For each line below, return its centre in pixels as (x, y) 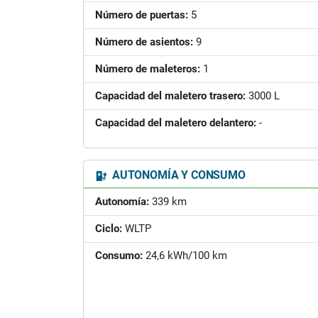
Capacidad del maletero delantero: (176, 123)
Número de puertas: (142, 15)
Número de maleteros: (148, 69)
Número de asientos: (144, 42)
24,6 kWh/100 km (185, 256)
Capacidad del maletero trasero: (170, 96)
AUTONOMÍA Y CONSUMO (177, 175)
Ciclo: (109, 229)
